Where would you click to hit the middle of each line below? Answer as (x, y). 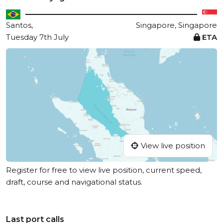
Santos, (19, 25)
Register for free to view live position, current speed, (104, 170)
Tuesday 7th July (37, 37)
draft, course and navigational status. (74, 182)
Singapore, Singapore (176, 25)
